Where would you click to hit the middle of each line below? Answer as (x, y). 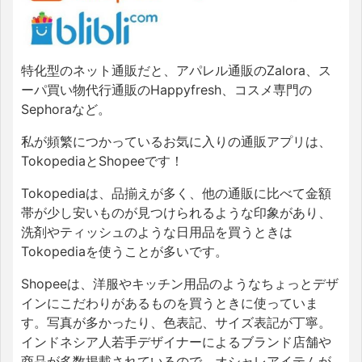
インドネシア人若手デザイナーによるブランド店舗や (176, 341)
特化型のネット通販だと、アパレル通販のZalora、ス (176, 70)
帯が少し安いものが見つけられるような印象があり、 (176, 212)
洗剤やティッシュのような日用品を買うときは (157, 232)
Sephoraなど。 (66, 109)
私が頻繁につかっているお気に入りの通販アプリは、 (176, 141)
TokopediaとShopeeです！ (102, 160)
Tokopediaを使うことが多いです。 (124, 251)
